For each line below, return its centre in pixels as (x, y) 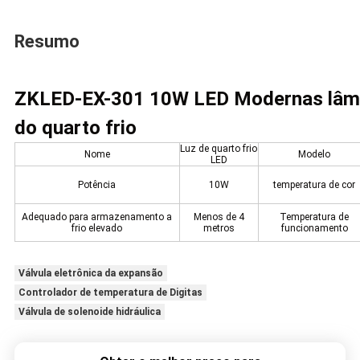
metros (219, 229)
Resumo (47, 42)
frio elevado (97, 229)
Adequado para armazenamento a (97, 217)
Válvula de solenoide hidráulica (89, 312)
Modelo (315, 155)
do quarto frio (75, 128)
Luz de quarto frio (219, 149)
